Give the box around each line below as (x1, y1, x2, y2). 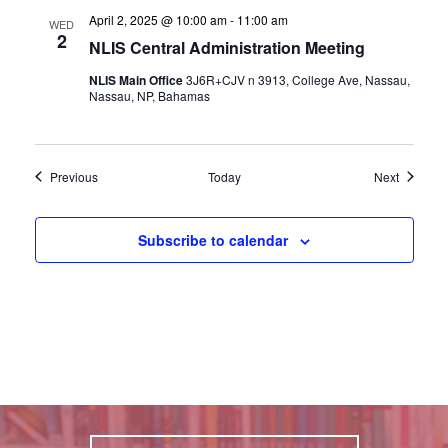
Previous (49, 167, 98, 185)
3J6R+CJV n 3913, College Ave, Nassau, (185, 70, 410, 88)
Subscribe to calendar (138, 229, 288, 250)
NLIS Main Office (88, 70, 186, 89)
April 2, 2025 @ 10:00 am (88, 10, 227, 28)
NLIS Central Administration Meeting (88, 35, 365, 59)
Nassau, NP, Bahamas (88, 86, 210, 104)
